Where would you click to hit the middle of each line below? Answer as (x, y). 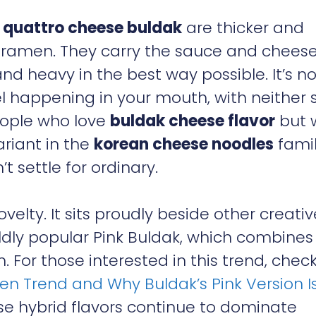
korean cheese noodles (184, 144)
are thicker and (243, 28)
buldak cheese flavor (193, 121)
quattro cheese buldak (92, 28)
